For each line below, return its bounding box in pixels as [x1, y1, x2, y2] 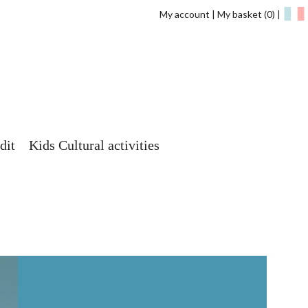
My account [159, 8, 210, 20]
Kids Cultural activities [29, 137, 159, 153]
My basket [217, 8, 264, 20]
